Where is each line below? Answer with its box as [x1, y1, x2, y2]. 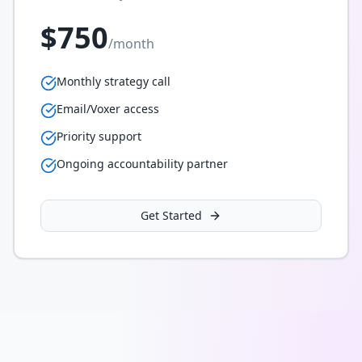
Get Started [141, 208, 202, 223]
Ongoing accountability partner [57, 156, 228, 171]
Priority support [57, 128, 141, 144]
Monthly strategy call [57, 74, 170, 89]
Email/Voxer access [57, 101, 159, 116]
